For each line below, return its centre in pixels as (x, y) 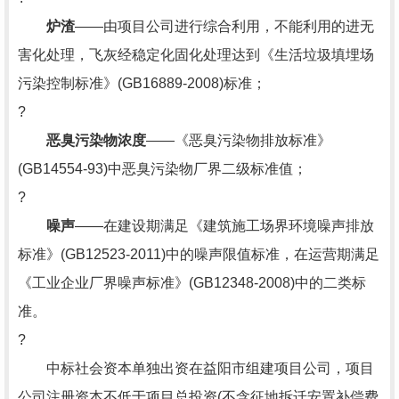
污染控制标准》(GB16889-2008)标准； (142, 83)
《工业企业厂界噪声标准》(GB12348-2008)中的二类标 (192, 283)
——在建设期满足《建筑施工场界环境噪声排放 (224, 226)
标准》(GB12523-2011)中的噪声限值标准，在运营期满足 (199, 254)
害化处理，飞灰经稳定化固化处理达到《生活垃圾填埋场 (196, 55)
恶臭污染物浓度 (96, 140)
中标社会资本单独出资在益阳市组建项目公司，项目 (196, 368)
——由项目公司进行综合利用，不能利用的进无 (224, 26)
